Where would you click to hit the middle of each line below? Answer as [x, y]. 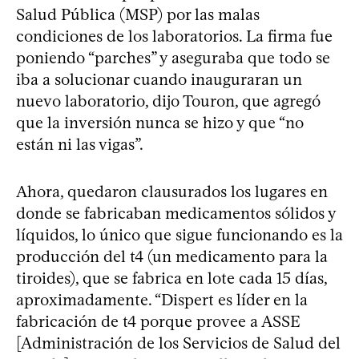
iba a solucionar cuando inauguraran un [159, 79]
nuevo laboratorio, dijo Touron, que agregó [168, 101]
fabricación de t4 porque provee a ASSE [158, 321]
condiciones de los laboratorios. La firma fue [174, 36]
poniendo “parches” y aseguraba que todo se [173, 57]
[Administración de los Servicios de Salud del [178, 343]
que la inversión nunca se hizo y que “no [160, 122]
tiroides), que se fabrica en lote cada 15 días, [171, 278]
